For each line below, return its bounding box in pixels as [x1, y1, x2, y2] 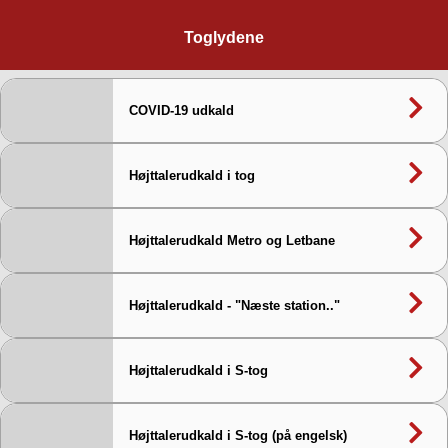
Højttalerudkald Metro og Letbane [128, 233, 335, 248]
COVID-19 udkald [128, 103, 234, 118]
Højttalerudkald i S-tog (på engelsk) [128, 428, 347, 443]
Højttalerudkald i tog [128, 168, 255, 183]
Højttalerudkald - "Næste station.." [128, 298, 340, 313]
